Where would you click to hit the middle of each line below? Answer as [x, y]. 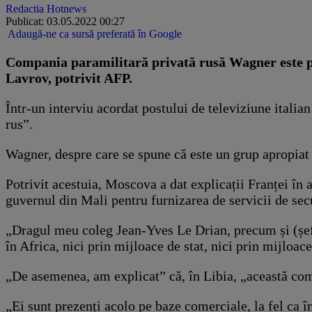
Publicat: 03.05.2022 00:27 [65, 21]
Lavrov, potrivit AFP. [69, 78]
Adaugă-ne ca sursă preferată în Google [95, 33]
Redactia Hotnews [46, 8]
